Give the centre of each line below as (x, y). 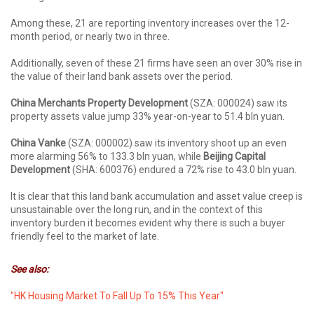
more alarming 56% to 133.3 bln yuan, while (107, 156)
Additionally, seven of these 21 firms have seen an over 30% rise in (156, 63)
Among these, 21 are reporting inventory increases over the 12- (150, 23)
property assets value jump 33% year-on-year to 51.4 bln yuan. (148, 116)
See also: (29, 269)
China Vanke (38, 143)
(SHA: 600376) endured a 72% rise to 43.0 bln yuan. (183, 169)
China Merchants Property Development (99, 103)
